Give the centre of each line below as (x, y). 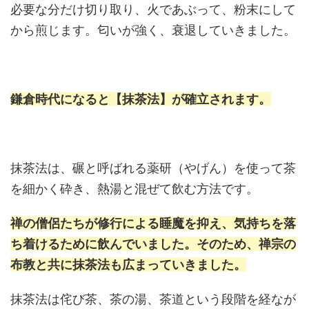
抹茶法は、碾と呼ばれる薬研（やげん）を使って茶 (153, 168)
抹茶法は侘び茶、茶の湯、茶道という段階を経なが (153, 299)
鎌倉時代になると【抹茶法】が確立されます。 (141, 99)
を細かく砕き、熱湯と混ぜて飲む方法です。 (134, 188)
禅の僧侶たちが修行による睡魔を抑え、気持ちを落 (153, 223)
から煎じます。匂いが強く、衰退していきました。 (153, 30)
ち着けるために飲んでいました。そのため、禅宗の (153, 243)
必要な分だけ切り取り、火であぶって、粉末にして (153, 9)
